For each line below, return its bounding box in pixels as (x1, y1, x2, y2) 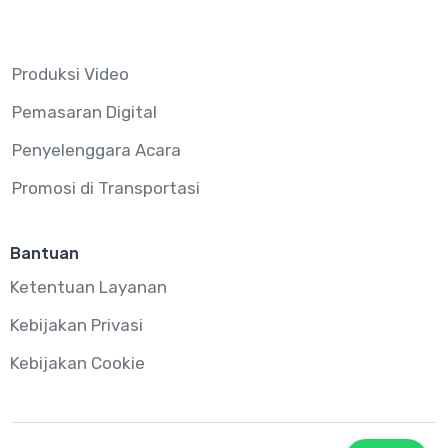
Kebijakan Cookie (10, 352, 145, 373)
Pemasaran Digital (12, 101, 157, 122)
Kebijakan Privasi (10, 314, 143, 335)
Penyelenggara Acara (12, 139, 181, 160)
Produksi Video (12, 63, 129, 84)
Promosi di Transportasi (12, 177, 200, 198)
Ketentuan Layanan (10, 276, 167, 297)
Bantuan (10, 241, 79, 263)
